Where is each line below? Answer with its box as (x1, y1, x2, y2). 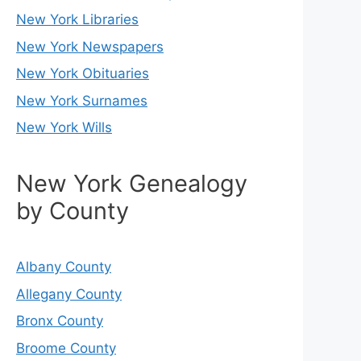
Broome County (16, 339, 116, 356)
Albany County (16, 259, 111, 276)
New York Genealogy (16, 169, 247, 198)
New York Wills (16, 119, 112, 136)
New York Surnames (16, 92, 147, 109)
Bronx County (16, 313, 103, 330)
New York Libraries (16, 11, 139, 28)
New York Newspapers (16, 38, 164, 55)
